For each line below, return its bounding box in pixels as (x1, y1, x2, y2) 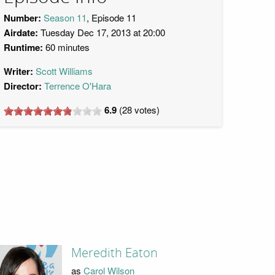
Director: (4, 79, 42, 93)
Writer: (4, 64, 33, 78)
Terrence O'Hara (44, 79, 111, 92)
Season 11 (44, 11, 87, 24)
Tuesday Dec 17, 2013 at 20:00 (38, 26, 165, 39)
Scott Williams (36, 64, 93, 77)
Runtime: (4, 41, 43, 54)
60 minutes (43, 41, 90, 53)
